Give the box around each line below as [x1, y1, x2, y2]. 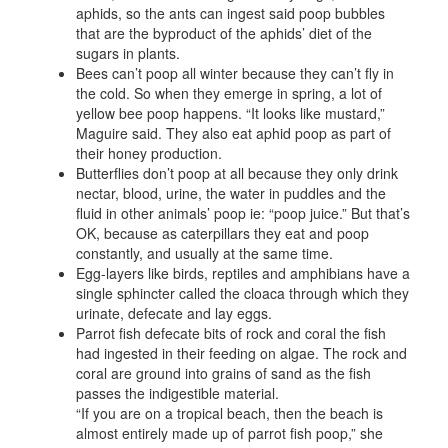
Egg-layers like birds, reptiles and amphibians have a [75, 263, 410, 283]
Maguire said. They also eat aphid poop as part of [75, 123, 391, 143]
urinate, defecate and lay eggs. [75, 303, 272, 323]
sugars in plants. [75, 43, 180, 63]
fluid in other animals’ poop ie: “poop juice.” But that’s [75, 203, 410, 223]
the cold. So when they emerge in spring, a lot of [75, 83, 382, 103]
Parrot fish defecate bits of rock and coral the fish [75, 323, 386, 343]
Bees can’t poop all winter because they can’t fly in [75, 63, 394, 83]
